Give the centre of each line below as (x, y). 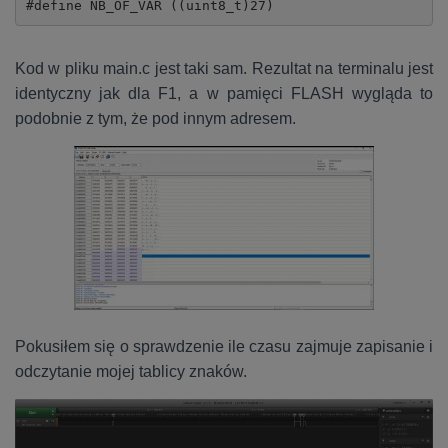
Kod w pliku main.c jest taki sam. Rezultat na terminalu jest (224, 68)
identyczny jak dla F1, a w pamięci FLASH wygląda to (224, 93)
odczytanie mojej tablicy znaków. (131, 371)
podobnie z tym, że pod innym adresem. (155, 118)
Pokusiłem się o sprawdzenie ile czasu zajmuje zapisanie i (224, 346)
